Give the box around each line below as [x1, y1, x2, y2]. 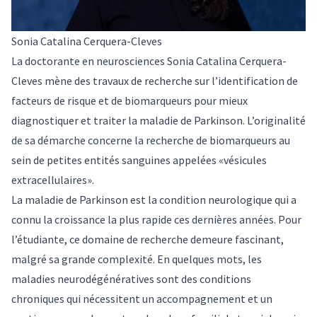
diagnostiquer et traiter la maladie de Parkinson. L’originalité [11, 113, 306, 128]
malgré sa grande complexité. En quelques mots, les [11, 252, 262, 267]
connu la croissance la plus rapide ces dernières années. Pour [11, 212, 301, 227]
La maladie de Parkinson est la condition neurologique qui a [11, 192, 296, 207]
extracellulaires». [11, 173, 94, 188]
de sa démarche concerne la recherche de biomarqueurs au [11, 133, 290, 148]
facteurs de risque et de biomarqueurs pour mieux [11, 93, 248, 108]
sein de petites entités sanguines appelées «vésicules [11, 153, 267, 168]
